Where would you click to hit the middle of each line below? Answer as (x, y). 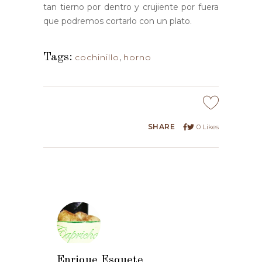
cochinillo (97, 58)
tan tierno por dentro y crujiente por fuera (131, 7)
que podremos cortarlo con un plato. (118, 21)
